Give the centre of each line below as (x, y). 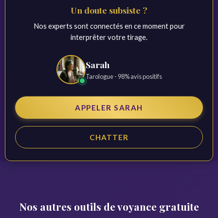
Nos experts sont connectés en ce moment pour (109, 26)
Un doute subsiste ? (109, 10)
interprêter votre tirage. (109, 37)
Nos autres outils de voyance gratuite (109, 206)
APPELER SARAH (109, 108)
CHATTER (109, 137)
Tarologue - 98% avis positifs (124, 76)
